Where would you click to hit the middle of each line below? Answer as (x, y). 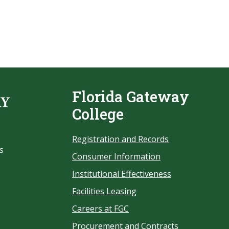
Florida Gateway (131, 97)
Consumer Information (116, 156)
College (98, 114)
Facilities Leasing (104, 191)
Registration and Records (120, 139)
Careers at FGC (100, 209)
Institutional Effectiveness (122, 174)
